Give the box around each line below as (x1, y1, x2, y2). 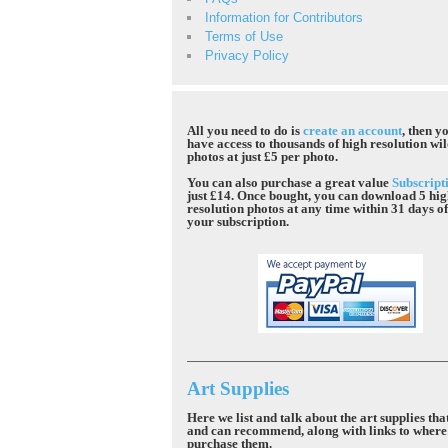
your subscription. (187, 214, 289, 229)
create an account (303, 123, 402, 138)
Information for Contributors (205, 10, 363, 25)
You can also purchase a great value (187, 175, 392, 190)
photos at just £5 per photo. (187, 149, 338, 164)
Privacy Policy (205, 48, 289, 63)
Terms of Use (205, 29, 283, 44)
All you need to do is (187, 123, 303, 138)
